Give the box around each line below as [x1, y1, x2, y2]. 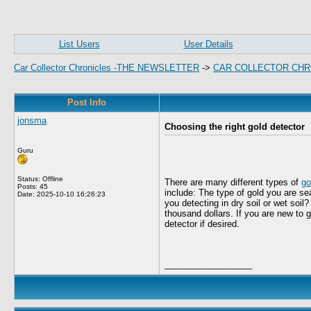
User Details [183, 39, 233, 49]
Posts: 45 [17, 183, 48, 190]
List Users [58, 39, 100, 49]
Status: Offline [17, 175, 63, 183]
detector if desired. [165, 219, 239, 229]
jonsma [17, 115, 47, 126]
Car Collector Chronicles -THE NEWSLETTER [14, 62, 199, 73]
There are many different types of [165, 177, 301, 187]
